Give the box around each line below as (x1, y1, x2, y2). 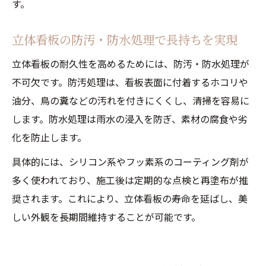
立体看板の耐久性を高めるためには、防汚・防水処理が (12, 56, 249, 71)
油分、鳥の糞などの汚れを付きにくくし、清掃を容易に (12, 93, 249, 107)
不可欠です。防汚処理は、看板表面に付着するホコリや (12, 75, 248, 89)
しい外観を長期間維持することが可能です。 (12, 210, 201, 224)
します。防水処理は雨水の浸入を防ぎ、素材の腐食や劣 (12, 112, 248, 126)
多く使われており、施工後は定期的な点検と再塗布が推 (12, 173, 248, 187)
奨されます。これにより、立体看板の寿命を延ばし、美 (12, 191, 248, 205)
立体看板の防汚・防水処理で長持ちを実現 (12, 31, 237, 48)
